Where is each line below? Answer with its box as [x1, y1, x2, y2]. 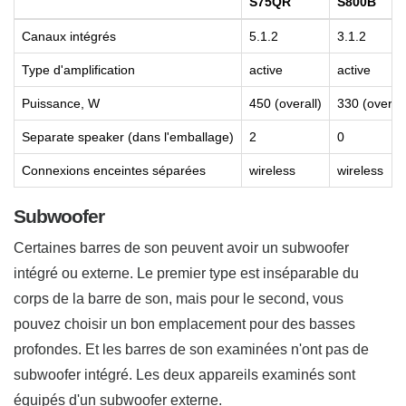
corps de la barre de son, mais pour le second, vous [14, 290, 343, 306]
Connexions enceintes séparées [22, 162, 206, 178]
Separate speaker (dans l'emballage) [22, 129, 234, 144]
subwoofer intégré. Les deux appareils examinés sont [14, 366, 355, 382]
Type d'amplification [22, 62, 135, 77]
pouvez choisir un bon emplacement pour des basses [14, 315, 355, 332]
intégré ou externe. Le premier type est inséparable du [14, 265, 359, 281]
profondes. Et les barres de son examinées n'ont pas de [14, 341, 369, 357]
